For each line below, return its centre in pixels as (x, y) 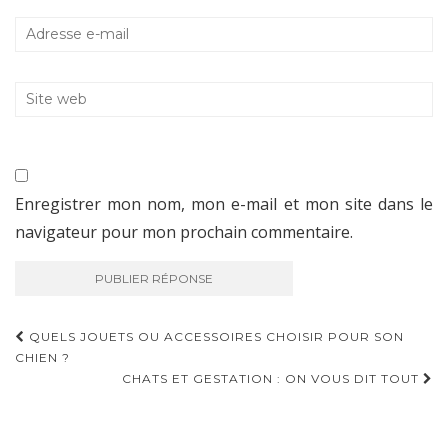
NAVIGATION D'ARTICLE (145, 375)
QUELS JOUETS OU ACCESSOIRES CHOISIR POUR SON (214, 336)
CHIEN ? (42, 357)
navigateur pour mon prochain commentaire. (184, 231)
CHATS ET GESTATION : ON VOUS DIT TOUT (272, 378)
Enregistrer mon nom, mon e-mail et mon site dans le (224, 203)
